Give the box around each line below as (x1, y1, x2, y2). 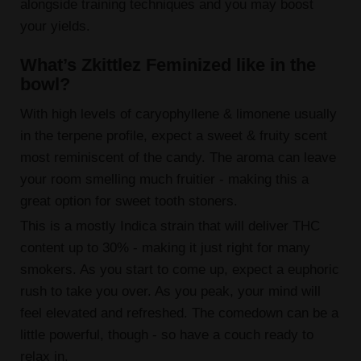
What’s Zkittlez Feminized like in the (19, 54, 316, 75)
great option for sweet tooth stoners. (19, 192, 242, 209)
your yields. (19, 18, 94, 35)
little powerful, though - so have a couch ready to (19, 326, 313, 343)
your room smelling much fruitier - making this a (19, 170, 309, 187)
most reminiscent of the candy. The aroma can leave (19, 148, 336, 165)
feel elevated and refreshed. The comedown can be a (19, 305, 338, 322)
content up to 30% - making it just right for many (19, 239, 310, 256)
